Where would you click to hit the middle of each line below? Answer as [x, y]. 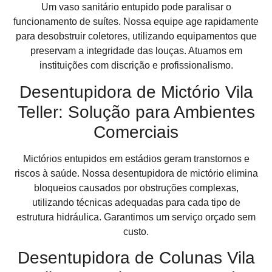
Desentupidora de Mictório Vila [136, 92]
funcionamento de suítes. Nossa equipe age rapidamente [136, 22]
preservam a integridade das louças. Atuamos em [136, 51]
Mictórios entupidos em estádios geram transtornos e [136, 158]
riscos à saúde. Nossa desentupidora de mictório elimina [136, 173]
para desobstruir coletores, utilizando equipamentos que [136, 36]
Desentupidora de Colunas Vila [136, 257]
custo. [136, 231]
